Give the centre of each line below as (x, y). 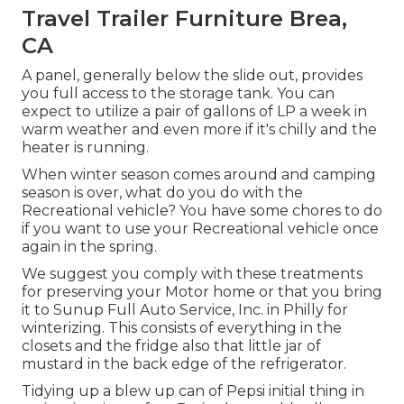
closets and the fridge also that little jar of (171, 345)
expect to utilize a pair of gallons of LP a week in (194, 111)
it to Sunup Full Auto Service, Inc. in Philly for (185, 309)
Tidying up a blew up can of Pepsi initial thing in (193, 390)
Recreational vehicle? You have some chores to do (202, 210)
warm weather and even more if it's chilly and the (199, 129)
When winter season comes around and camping (199, 174)
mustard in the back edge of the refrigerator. (184, 363)
